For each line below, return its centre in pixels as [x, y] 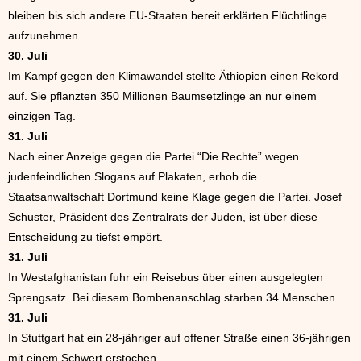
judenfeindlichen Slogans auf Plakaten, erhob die [133, 176]
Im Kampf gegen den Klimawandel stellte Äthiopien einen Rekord [173, 75]
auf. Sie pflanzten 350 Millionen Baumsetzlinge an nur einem [162, 95]
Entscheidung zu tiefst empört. [85, 237]
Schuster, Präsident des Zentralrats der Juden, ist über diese [163, 216]
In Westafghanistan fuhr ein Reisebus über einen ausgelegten [166, 277]
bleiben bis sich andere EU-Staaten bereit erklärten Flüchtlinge [168, 15]
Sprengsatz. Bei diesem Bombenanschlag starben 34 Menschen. [173, 297]
